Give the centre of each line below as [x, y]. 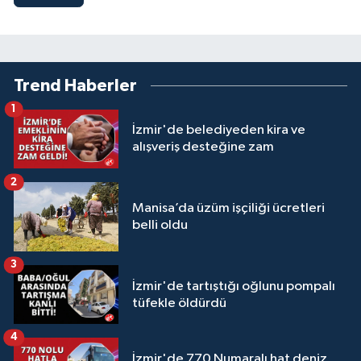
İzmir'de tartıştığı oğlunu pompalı [234, 286]
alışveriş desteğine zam [203, 147]
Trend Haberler [75, 85]
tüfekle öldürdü [179, 303]
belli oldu [160, 225]
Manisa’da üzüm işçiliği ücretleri [228, 208]
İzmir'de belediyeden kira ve [219, 131]
